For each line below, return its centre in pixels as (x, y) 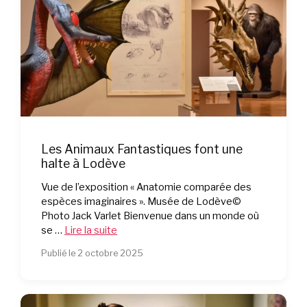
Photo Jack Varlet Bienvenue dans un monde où (150, 216)
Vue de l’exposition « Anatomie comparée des (146, 187)
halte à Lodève (83, 163)
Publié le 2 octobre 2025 (92, 254)
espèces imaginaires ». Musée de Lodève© (141, 202)
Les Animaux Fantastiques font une (142, 149)
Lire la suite (91, 231)
